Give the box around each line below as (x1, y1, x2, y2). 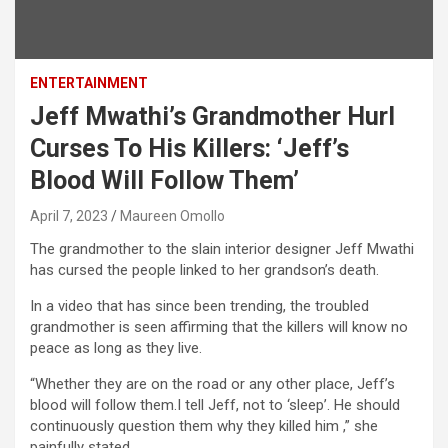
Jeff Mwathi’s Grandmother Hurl (30, 101, 395, 131)
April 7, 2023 (30, 207, 108, 224)
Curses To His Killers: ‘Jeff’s (30, 133, 349, 163)
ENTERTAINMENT (30, 74, 148, 91)
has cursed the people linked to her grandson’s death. (30, 260, 379, 279)
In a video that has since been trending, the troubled (30, 296, 369, 315)
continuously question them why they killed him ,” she (30, 416, 378, 435)
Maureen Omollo (120, 207, 225, 224)
